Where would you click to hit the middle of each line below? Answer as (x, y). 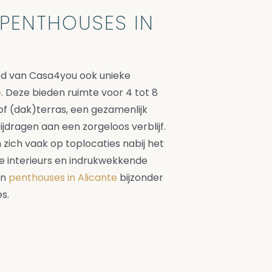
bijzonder (140, 178)
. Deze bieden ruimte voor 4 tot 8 (80, 93)
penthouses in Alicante (63, 178)
